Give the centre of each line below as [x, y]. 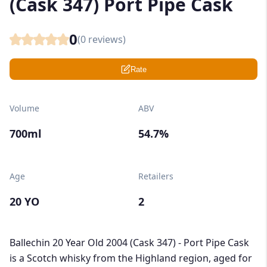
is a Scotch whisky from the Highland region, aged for [131, 258]
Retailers [156, 176]
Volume [24, 108]
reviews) [106, 40]
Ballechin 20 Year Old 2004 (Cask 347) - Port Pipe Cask [129, 243]
